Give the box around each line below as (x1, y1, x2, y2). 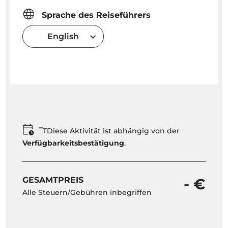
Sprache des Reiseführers (39, 10, 151, 20)
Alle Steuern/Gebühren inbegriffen (22, 188, 152, 197)
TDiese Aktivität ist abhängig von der (43, 126, 180, 136)
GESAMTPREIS (22, 175, 83, 185)
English (47, 31, 79, 41)
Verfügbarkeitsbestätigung (22, 138, 124, 148)
